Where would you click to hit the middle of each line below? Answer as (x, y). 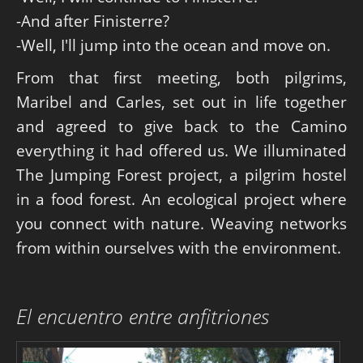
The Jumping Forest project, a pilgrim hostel (181, 174)
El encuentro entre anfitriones (143, 316)
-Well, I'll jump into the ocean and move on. (173, 45)
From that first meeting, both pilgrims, (181, 77)
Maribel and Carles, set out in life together (181, 101)
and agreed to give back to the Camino (181, 126)
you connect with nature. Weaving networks (181, 223)
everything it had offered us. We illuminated (181, 150)
